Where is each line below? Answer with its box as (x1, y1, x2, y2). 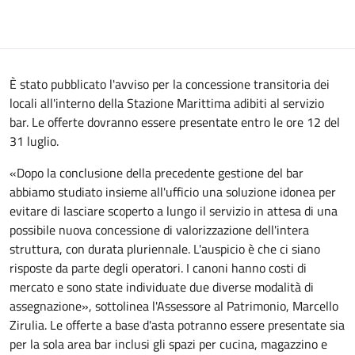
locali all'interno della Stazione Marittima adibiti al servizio (10, 94, 324, 113)
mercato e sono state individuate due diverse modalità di (10, 277, 314, 296)
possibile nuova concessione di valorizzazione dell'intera (10, 220, 309, 239)
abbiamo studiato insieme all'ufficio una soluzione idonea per (10, 182, 336, 201)
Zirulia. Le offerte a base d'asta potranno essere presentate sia (10, 315, 345, 334)
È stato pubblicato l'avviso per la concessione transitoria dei (10, 74, 330, 94)
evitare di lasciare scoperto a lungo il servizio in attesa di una (10, 201, 338, 220)
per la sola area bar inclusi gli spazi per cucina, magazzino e (10, 334, 327, 353)
